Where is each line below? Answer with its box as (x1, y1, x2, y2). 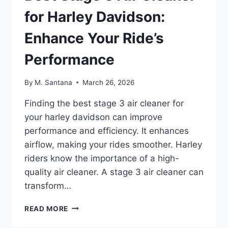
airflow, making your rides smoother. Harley (24, 139, 202, 150)
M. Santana (35, 78, 73, 87)
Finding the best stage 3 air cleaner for (24, 98, 184, 108)
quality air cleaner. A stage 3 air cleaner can (24, 166, 204, 177)
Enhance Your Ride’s (24, 30, 164, 47)
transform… (24, 180, 71, 191)
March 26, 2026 (82, 78, 135, 87)
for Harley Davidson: (24, 8, 165, 26)
